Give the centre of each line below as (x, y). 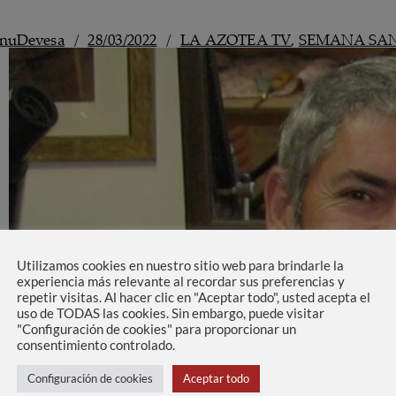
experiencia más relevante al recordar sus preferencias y (181, 282)
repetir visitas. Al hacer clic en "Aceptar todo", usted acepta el (194, 297)
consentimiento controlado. (96, 345)
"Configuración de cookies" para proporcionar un (156, 329)
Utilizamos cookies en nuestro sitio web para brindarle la (180, 266)
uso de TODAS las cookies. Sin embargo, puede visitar (171, 313)
